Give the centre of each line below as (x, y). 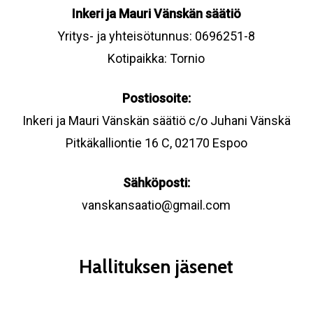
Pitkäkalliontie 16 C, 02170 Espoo (156, 143)
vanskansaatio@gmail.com (156, 205)
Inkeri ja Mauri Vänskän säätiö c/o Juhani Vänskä (156, 121)
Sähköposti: (156, 183)
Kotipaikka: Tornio (156, 59)
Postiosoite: (156, 99)
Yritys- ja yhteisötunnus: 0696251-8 (156, 36)
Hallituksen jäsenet (156, 267)
